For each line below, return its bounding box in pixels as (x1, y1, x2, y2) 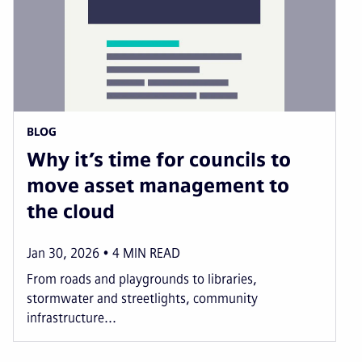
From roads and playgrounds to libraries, (27, 271, 257, 288)
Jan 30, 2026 (27, 246, 99, 262)
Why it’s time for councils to (27, 148, 291, 172)
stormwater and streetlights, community (27, 291, 258, 307)
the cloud (27, 200, 115, 224)
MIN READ (123, 246, 180, 262)
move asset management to (27, 174, 289, 198)
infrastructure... (27, 310, 116, 326)
